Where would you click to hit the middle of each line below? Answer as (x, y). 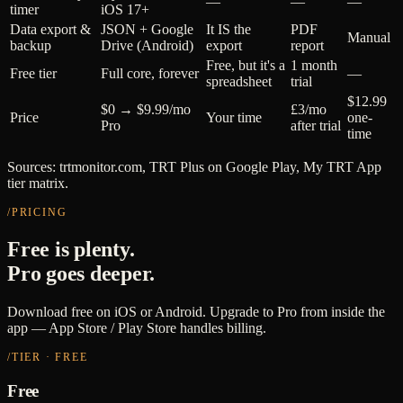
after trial (316, 126)
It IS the (228, 30)
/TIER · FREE (48, 357)
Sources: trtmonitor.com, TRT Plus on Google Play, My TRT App (194, 167)
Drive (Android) (147, 46)
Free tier (33, 74)
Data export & (50, 30)
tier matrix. (38, 184)
